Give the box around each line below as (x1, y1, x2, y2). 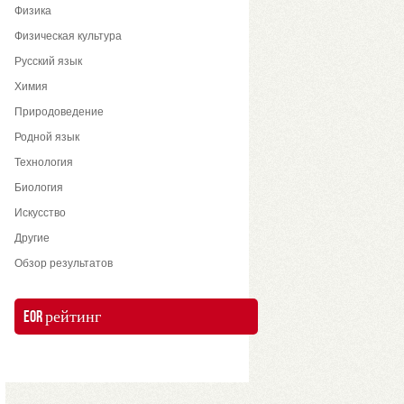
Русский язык (14, 55, 82, 68)
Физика (14, 5, 51, 17)
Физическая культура (14, 30, 122, 42)
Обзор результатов (14, 257, 113, 270)
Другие (14, 232, 50, 244)
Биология (14, 181, 63, 194)
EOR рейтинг (23, 308, 101, 326)
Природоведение (14, 106, 104, 118)
